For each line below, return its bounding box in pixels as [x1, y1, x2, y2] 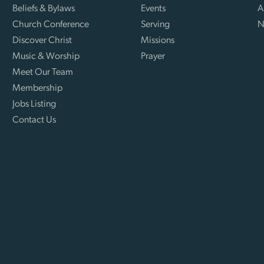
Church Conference [12, 19, 90, 29]
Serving [140, 19, 170, 29]
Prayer [140, 51, 165, 61]
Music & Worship [12, 51, 80, 61]
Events [140, 4, 166, 14]
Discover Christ [12, 35, 72, 45]
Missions [140, 35, 174, 45]
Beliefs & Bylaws [12, 4, 75, 14]
